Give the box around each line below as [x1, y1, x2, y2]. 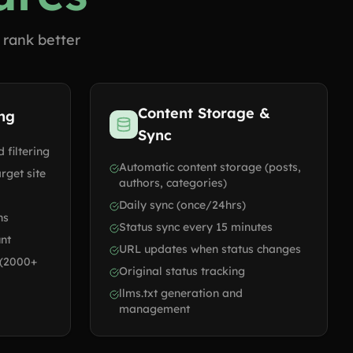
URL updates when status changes [119, 242, 301, 256]
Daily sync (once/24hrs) [119, 198, 246, 212]
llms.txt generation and [119, 286, 243, 300]
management [119, 302, 190, 316]
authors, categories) [119, 176, 227, 190]
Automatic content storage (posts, [119, 160, 301, 174]
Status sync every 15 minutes [119, 220, 273, 234]
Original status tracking [119, 264, 245, 278]
